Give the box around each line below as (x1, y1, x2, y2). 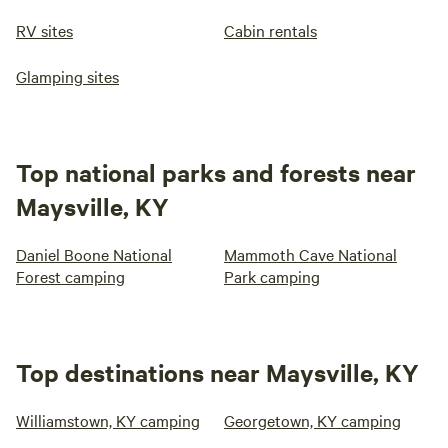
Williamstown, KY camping (16, 409, 200, 432)
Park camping (224, 265, 320, 288)
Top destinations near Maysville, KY (16, 356, 419, 389)
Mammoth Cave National (224, 243, 397, 266)
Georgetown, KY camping (224, 409, 401, 432)
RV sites (16, 19, 73, 42)
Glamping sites (16, 65, 119, 88)
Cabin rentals (224, 19, 317, 42)
